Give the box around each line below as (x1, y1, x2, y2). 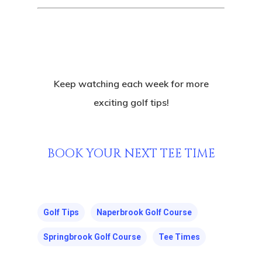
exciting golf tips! (93, 96, 169, 108)
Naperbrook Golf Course (96, 208, 192, 217)
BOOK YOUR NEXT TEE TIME (47, 146, 215, 162)
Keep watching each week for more (53, 78, 209, 89)
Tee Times (158, 232, 200, 242)
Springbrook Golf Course (43, 232, 141, 242)
